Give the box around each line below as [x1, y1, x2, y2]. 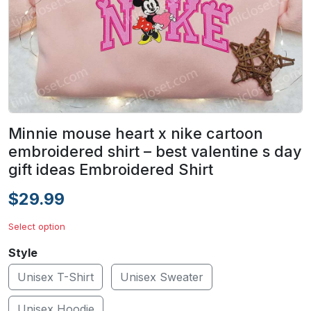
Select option [8, 221, 65, 232]
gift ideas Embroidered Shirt [8, 160, 213, 178]
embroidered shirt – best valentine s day [8, 142, 302, 160]
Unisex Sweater [120, 270, 203, 284]
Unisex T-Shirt [17, 270, 94, 284]
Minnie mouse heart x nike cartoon [8, 124, 263, 142]
